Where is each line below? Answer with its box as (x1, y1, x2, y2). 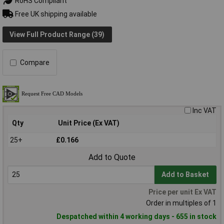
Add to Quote (88, 152, 135, 162)
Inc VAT (192, 106, 216, 115)
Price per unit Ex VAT (148, 188, 216, 196)
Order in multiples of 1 (146, 199, 216, 207)
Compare (20, 58, 49, 67)
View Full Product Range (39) (9, 30, 105, 38)
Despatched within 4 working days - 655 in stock (56, 212, 216, 221)
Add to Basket (161, 170, 209, 179)
